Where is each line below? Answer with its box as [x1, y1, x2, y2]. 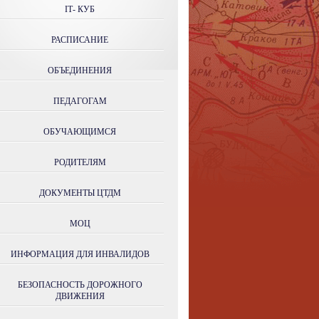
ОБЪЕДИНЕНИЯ [48, 66, 112, 75]
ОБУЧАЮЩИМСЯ [43, 127, 116, 137]
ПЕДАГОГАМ [53, 96, 107, 106]
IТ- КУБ [65, 4, 95, 14]
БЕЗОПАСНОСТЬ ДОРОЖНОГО [17, 280, 142, 290]
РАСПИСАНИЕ [51, 35, 108, 45]
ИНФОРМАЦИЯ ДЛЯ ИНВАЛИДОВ [10, 249, 150, 259]
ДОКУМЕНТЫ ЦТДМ [38, 188, 121, 198]
